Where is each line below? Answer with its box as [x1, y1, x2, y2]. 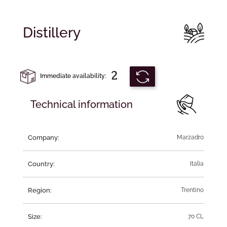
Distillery [23, 24, 81, 41]
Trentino [181, 186, 204, 194]
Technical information [30, 98, 133, 110]
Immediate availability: [35, 72, 106, 80]
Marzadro [177, 133, 204, 141]
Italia [190, 160, 204, 167]
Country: [28, 160, 55, 168]
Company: [28, 133, 59, 141]
